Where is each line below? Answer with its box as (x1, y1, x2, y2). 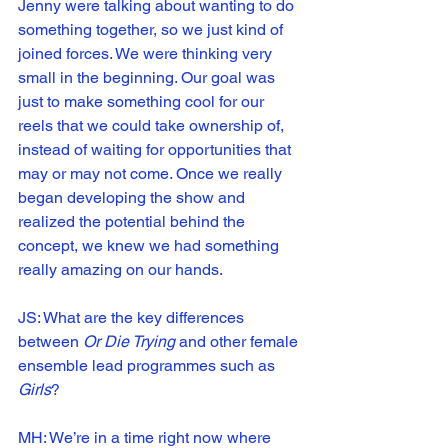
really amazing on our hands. (18, 260, 223, 280)
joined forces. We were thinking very (18, 44, 276, 64)
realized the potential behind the (18, 212, 249, 232)
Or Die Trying (83, 332, 175, 352)
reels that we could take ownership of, (18, 116, 288, 136)
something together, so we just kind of (18, 20, 287, 40)
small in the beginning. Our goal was (18, 68, 279, 88)
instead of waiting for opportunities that (18, 140, 295, 160)
